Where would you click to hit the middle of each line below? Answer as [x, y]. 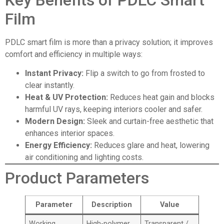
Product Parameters [77, 178]
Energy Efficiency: [58, 145]
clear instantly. [50, 85]
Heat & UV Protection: [66, 97]
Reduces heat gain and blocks [161, 97]
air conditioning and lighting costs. [84, 157]
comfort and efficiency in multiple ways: [74, 54]
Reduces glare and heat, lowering [151, 145]
